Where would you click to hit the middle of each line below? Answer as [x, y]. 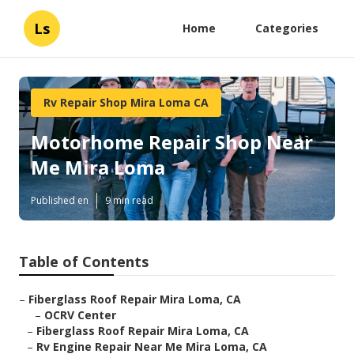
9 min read [129, 201]
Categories [287, 28]
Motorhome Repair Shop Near [172, 142]
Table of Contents [84, 262]
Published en [60, 201]
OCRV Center [80, 315]
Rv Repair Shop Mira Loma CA [126, 102]
